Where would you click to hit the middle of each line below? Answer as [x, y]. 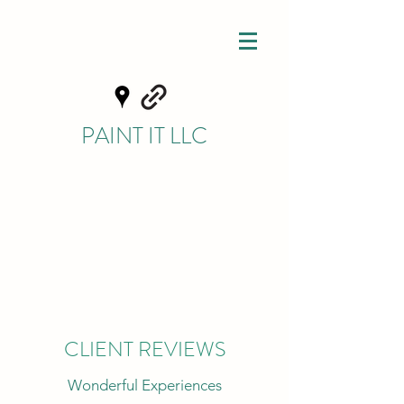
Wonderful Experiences [144, 385]
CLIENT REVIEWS [144, 349]
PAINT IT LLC [144, 136]
